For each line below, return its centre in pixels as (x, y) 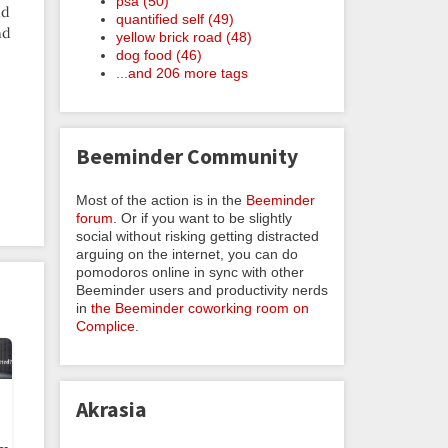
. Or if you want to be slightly (202, 217)
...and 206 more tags (182, 72)
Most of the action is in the (161, 199)
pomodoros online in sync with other (190, 271)
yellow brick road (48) (184, 36)
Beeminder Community (187, 157)
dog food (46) (159, 54)
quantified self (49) (175, 18)
